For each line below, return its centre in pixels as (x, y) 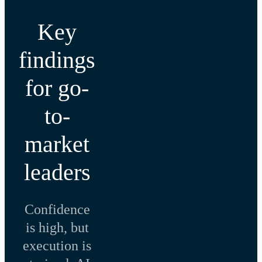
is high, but (57, 228)
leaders (57, 173)
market (57, 144)
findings (57, 60)
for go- (57, 88)
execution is (57, 246)
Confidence (57, 210)
